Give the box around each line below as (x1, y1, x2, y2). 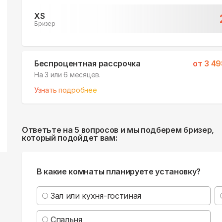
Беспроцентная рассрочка (34, 58, 141, 68)
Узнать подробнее (34, 85, 97, 94)
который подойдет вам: (22, 132, 117, 143)
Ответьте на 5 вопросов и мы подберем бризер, (22, 124, 214, 135)
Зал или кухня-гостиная (51, 190, 141, 201)
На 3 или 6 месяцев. (34, 70, 101, 79)
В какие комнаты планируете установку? (37, 166, 201, 176)
